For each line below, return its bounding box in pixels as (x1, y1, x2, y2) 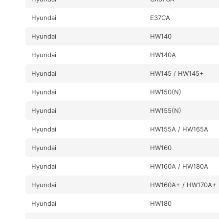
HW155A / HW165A (150, 125, 209, 133)
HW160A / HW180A (150, 162, 209, 170)
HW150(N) (150, 88, 182, 96)
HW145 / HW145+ (150, 69, 204, 77)
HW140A (150, 50, 176, 59)
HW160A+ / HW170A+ (150, 180, 217, 189)
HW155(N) (150, 106, 182, 114)
